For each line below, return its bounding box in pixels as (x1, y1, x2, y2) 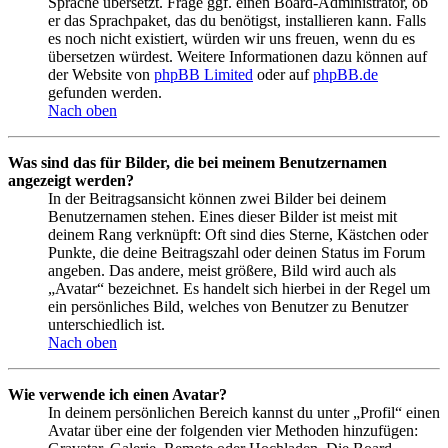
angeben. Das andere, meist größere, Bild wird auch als (48, 262, 396, 280)
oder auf (253, 66, 313, 84)
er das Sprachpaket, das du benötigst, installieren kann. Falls (48, 12, 426, 30)
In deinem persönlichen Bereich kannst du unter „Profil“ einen (48, 404, 440, 422)
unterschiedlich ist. (48, 316, 165, 334)
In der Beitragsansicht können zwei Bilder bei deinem (48, 190, 386, 208)
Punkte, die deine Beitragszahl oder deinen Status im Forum (48, 244, 425, 262)
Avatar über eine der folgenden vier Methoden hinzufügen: (48, 422, 418, 440)
